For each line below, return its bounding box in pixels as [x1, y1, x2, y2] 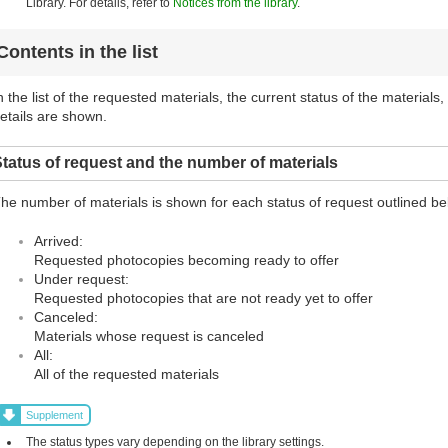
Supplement [26, 409, 84, 422]
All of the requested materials [34, 366, 219, 383]
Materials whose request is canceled [34, 328, 264, 345]
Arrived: [34, 233, 83, 250]
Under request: [34, 271, 129, 288]
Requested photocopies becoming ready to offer [34, 252, 339, 269]
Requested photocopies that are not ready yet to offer [34, 290, 373, 307]
